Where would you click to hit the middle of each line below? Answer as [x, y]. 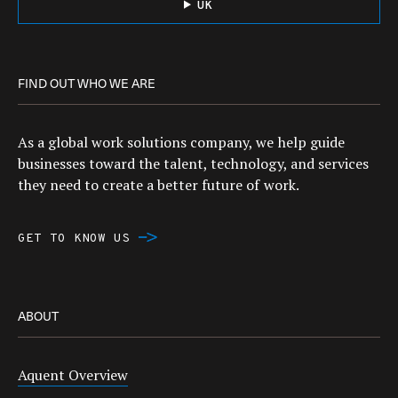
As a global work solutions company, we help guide [181, 142]
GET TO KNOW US [74, 238]
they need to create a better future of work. [159, 184]
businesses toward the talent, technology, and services [193, 163]
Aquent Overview [73, 374]
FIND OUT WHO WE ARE [87, 83]
